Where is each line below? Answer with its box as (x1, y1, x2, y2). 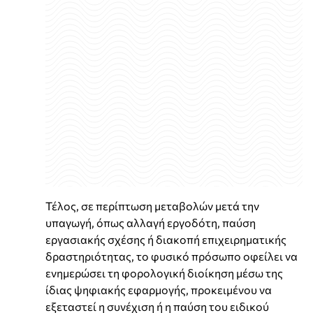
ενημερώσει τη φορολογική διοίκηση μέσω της (45, 265, 283, 279)
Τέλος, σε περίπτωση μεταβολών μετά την (45, 198, 259, 212)
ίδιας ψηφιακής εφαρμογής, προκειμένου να (45, 282, 272, 296)
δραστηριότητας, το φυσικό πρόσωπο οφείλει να (45, 249, 298, 263)
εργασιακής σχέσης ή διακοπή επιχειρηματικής (45, 232, 286, 246)
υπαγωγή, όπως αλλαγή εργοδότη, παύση (45, 215, 256, 229)
